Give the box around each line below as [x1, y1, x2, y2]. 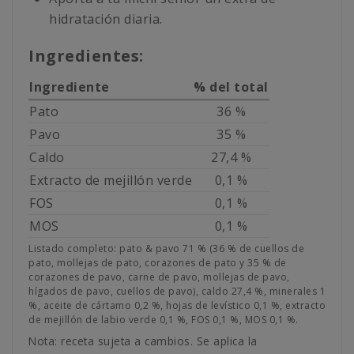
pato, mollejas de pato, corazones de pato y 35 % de [28, 256, 287, 270]
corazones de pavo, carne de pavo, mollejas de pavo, [28, 270, 290, 284]
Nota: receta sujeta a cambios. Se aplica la [28, 333, 258, 349]
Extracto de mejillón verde [29, 171, 192, 190]
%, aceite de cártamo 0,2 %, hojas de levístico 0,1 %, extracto [28, 299, 326, 313]
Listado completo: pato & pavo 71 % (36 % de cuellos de [28, 242, 304, 256]
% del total [194, 78, 269, 96]
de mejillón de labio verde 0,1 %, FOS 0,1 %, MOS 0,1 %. [28, 313, 299, 327]
